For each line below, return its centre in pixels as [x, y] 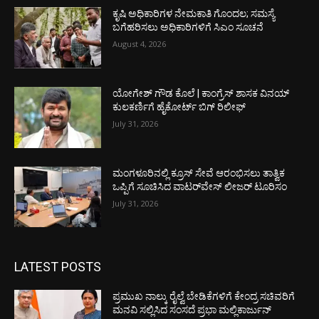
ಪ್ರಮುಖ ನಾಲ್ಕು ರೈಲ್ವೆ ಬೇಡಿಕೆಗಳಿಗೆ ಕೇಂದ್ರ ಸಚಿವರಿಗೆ [204, 297]
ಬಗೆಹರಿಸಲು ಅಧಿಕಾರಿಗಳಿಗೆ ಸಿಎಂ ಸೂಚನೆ [188, 27]
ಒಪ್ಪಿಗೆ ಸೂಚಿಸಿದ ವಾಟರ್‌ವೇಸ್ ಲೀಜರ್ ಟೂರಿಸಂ [200, 186]
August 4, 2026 [140, 44]
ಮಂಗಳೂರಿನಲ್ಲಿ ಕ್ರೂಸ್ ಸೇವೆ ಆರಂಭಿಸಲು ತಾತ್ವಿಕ [199, 173]
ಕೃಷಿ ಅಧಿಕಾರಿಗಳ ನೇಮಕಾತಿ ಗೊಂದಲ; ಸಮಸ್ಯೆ [194, 14]
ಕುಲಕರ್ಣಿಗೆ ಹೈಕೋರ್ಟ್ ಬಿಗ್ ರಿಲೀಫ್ [179, 107]
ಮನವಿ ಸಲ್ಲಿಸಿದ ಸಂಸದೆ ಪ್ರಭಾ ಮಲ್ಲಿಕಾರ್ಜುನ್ [192, 310]
